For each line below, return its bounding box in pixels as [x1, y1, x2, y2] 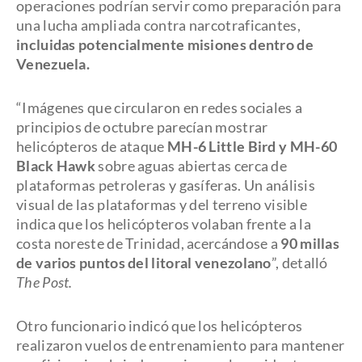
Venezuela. [16, 55, 90, 73]
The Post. [16, 273, 73, 291]
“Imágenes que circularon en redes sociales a [16, 99, 303, 116]
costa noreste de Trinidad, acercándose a [16, 234, 281, 252]
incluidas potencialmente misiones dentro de [16, 36, 314, 53]
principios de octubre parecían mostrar [16, 118, 268, 136]
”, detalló [271, 254, 328, 271]
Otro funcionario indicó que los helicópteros [16, 317, 303, 335]
